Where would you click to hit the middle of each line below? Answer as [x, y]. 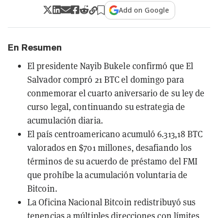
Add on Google [144, 10]
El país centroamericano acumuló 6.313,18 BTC [115, 134]
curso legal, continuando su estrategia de [106, 107]
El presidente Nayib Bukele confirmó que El [110, 66]
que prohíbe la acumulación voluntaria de [108, 175]
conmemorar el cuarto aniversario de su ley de [116, 93]
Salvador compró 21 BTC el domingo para [106, 79]
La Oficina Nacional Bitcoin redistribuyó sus [112, 202]
